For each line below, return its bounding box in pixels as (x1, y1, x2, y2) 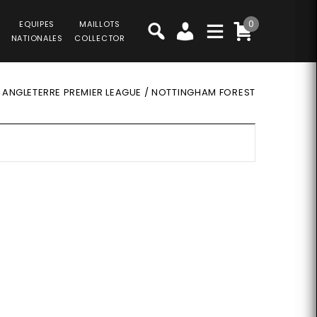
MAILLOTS (79, 18, 120, 30)
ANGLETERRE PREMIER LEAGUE (1, 86, 142, 99)
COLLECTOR (74, 33, 125, 44)
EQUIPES (19, 18, 55, 30)
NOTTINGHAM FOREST (151, 86, 255, 99)
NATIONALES (11, 33, 63, 44)
